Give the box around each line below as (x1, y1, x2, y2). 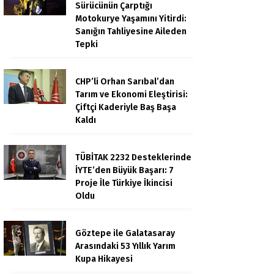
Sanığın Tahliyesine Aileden (75, 26, 187, 37)
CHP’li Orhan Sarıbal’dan (75, 76, 174, 87)
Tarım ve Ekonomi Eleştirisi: (75, 89, 188, 100)
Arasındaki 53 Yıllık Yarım (75, 241, 176, 251)
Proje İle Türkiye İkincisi (75, 178, 172, 188)
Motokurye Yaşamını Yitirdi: (75, 13, 187, 24)
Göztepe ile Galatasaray (75, 228, 175, 239)
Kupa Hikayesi (75, 254, 133, 264)
